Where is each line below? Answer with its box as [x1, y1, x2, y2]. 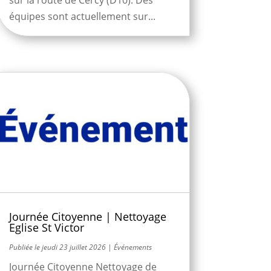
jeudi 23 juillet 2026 [41, 242, 106, 253]
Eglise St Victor [8, 220, 84, 235]
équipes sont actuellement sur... [8, 9, 155, 23]
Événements [113, 242, 152, 253]
